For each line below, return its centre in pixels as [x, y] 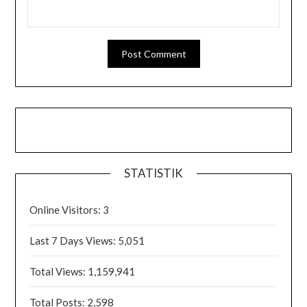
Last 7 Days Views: [74, 240]
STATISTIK [153, 173]
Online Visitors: [66, 209]
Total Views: [59, 271]
